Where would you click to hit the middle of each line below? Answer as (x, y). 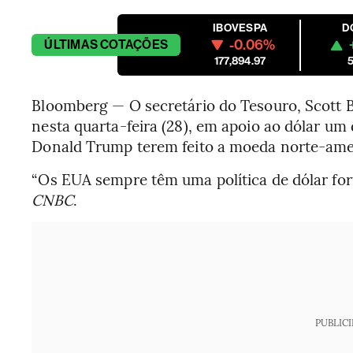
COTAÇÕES (134, 45)
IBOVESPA (240, 28)
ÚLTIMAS (71, 45)
